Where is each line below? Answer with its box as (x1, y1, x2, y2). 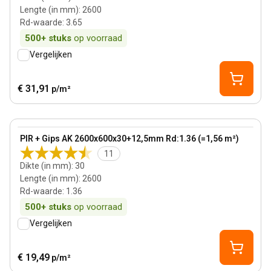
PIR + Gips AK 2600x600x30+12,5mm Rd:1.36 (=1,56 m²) (20, 134, 239, 143)
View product (17, 127, 73, 139)
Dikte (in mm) (20, 161, 71, 171)
